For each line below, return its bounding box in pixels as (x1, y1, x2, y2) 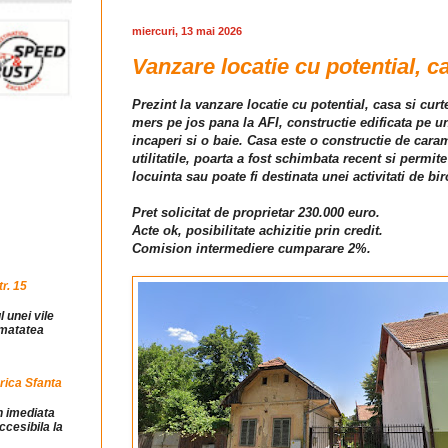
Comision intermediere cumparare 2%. (132, 241, 371, 257)
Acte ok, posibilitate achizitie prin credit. (132, 223, 383, 239)
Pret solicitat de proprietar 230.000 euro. (132, 205, 380, 221)
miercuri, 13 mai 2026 (132, 25, 242, 38)
